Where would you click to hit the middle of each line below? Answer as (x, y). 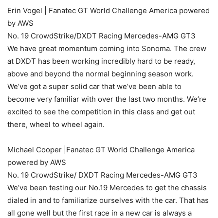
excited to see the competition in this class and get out (101, 112)
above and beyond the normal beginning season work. (100, 74)
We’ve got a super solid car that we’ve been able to (94, 87)
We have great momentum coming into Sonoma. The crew (107, 49)
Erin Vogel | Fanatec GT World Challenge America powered (109, 11)
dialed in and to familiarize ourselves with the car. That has (108, 200)
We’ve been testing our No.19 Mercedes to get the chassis (107, 188)
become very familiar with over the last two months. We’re (107, 99)
